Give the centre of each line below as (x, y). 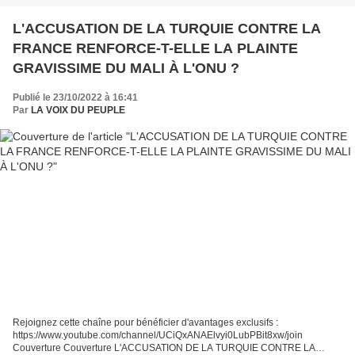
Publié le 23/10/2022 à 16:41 (75, 98)
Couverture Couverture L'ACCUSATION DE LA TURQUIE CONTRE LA (164, 347)
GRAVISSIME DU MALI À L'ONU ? (126, 69)
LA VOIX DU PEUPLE (78, 111)
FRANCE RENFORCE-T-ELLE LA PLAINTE (155, 49)
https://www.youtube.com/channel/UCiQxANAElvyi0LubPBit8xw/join (158, 335)
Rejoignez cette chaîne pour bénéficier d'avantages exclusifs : (145, 322)
